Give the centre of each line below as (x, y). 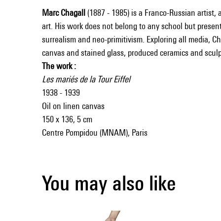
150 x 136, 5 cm (67, 119)
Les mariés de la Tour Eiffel (86, 79)
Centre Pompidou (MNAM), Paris (95, 132)
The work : (59, 66)
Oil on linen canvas (73, 106)
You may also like (109, 183)
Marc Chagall (64, 12)
